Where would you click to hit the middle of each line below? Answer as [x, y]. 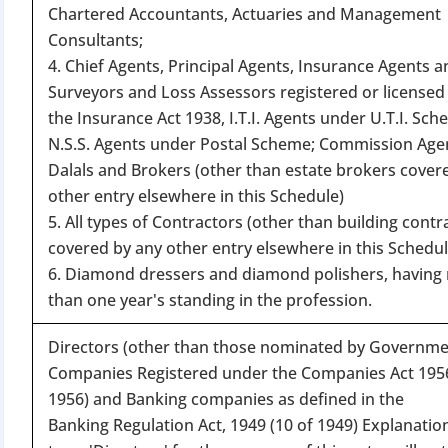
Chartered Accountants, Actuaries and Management [244, 13]
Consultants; [95, 39]
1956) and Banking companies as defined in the [226, 398]
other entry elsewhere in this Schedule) [196, 195]
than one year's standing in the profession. [210, 299]
